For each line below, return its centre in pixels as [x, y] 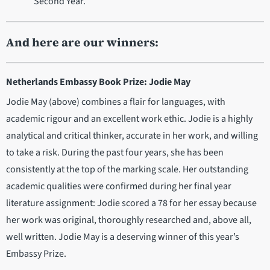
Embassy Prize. [37, 254]
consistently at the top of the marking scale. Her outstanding [127, 170]
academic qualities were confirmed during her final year [119, 187]
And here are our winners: [82, 42]
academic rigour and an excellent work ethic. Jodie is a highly [129, 119]
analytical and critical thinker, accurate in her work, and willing [132, 136]
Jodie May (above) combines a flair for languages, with [116, 102]
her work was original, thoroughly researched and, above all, [129, 220]
